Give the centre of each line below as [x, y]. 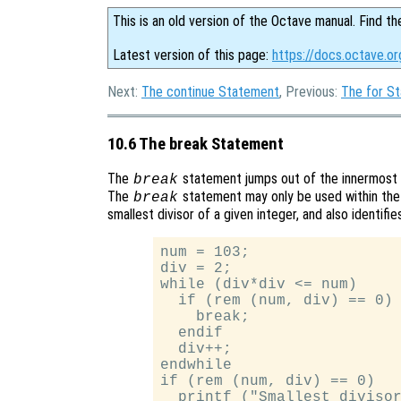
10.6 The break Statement [196, 144]
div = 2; [196, 269]
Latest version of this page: [192, 55]
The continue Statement [210, 92]
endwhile [196, 366]
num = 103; [205, 253]
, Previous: [310, 92]
